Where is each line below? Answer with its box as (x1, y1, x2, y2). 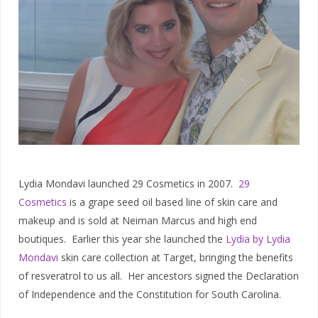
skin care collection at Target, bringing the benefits (58, 251, 293, 265)
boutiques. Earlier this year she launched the (18, 232, 226, 246)
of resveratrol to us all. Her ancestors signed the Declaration (18, 269, 299, 283)
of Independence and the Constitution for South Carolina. (18, 287, 281, 302)
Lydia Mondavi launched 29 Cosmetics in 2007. (18, 177, 238, 191)
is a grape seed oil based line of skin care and (67, 195, 278, 209)
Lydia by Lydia (226, 232, 290, 246)
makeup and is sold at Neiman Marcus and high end (18, 214, 257, 228)
